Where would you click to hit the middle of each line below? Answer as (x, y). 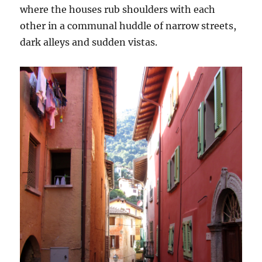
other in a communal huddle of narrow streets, (128, 26)
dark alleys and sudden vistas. (89, 42)
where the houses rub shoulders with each (118, 10)
